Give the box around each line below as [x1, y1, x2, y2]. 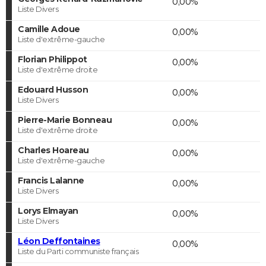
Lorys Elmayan [18, 205, 78, 216]
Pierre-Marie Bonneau [18, 114, 112, 125]
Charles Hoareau [18, 144, 89, 156]
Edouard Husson [18, 84, 88, 95]
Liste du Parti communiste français [18, 246, 138, 256]
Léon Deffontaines [18, 235, 100, 246]
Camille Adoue [18, 23, 80, 34]
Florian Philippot [18, 53, 87, 65]
